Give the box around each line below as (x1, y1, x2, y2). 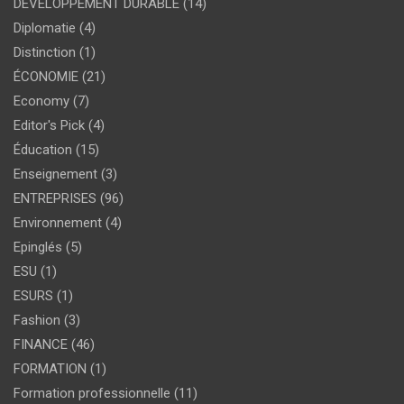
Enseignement (14, 165, 97, 182)
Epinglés (14, 238, 62, 255)
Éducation (14, 141, 72, 158)
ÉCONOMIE (14, 68, 78, 85)
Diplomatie (14, 19, 76, 36)
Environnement (14, 214, 102, 231)
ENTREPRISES (14, 189, 96, 207)
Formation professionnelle (14, 384, 170, 401)
